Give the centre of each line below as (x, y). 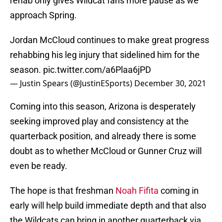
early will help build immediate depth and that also (108, 206)
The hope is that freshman (63, 191)
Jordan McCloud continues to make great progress (110, 40)
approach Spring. (43, 15)
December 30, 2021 (170, 83)
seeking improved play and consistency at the (99, 121)
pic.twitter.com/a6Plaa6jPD (97, 70)
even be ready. (39, 166)
